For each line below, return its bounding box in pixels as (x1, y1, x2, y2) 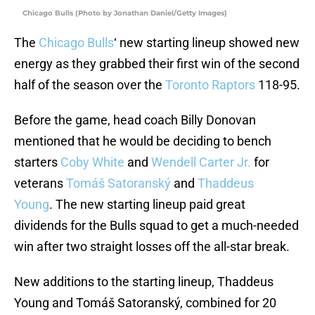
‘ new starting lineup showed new (114, 35, 300, 51)
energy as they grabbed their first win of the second (14, 56, 300, 72)
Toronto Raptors (165, 77, 255, 93)
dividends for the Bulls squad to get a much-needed (14, 218, 299, 233)
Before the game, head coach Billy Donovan (14, 112, 256, 128)
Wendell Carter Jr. (151, 155, 251, 170)
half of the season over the (14, 77, 165, 93)
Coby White (60, 155, 124, 170)
